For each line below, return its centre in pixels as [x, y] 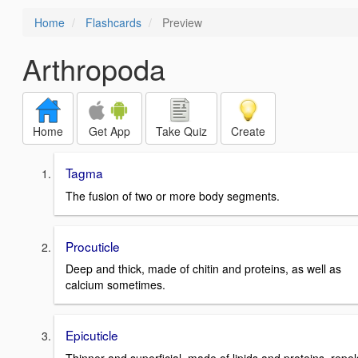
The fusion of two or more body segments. [173, 195]
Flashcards [113, 22]
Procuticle [93, 246]
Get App [109, 131]
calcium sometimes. [115, 285]
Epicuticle [92, 335]
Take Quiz [181, 131]
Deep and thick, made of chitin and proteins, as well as [203, 269]
